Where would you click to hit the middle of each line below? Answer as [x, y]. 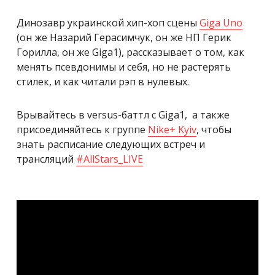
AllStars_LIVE [113, 159]
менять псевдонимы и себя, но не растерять [124, 67]
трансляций [46, 159]
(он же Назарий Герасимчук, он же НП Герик [124, 37]
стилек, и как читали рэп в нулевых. [103, 81]
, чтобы [214, 129]
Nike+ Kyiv [172, 129]
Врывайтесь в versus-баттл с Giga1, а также [123, 114]
